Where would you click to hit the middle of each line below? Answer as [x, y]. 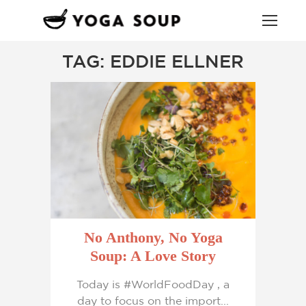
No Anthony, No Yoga [153, 237]
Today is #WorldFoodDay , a [153, 284]
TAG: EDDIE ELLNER [153, 61]
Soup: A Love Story [153, 256]
